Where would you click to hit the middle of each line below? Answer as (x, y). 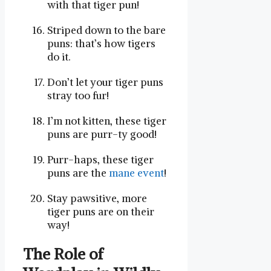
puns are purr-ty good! (102, 135)
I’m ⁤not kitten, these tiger (107, 121)
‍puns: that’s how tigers (101, 44)
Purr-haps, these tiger (100, 160)
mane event (136, 173)
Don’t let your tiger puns (105, 83)
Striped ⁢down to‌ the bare (106, 31)
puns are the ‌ (78, 173)
